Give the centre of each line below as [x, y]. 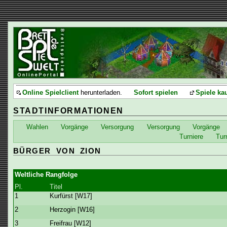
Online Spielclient [50, 93]
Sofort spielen [156, 93]
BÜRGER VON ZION [57, 151]
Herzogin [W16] [72, 209]
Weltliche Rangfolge [46, 174]
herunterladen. [100, 93]
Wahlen [37, 127]
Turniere [191, 136]
